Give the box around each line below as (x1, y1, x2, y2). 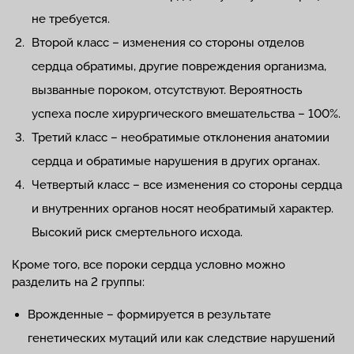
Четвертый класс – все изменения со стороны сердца (32, 177, 342, 192)
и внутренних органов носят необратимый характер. (32, 201, 333, 216)
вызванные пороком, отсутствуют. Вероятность (32, 82, 303, 97)
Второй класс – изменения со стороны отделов (32, 35, 304, 50)
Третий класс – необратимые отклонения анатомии (32, 130, 330, 145)
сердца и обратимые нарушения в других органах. (32, 153, 320, 168)
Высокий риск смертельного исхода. (32, 224, 243, 239)
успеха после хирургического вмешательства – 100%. (32, 106, 341, 121)
